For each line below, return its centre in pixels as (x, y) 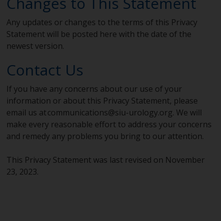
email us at (27, 112)
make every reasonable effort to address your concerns (109, 124)
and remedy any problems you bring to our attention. (106, 136)
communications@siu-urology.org (110, 112)
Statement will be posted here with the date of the (99, 34)
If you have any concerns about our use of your (94, 89)
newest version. (36, 46)
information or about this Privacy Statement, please (102, 101)
